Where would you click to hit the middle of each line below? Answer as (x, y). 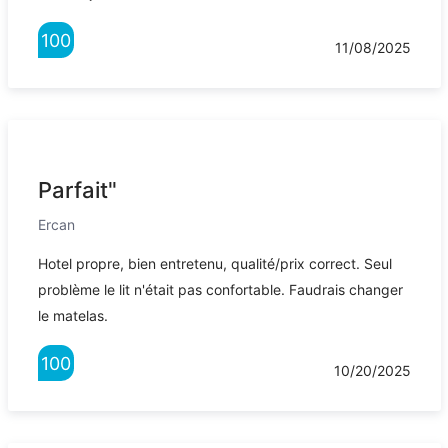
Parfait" (77, 189)
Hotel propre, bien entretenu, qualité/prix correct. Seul (214, 263)
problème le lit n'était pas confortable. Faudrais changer (220, 289)
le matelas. (72, 315)
